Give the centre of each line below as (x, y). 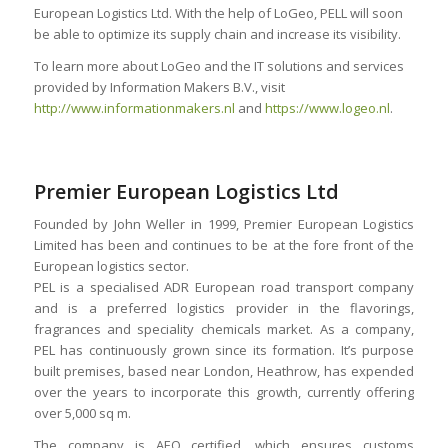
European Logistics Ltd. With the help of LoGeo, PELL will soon (218, 13)
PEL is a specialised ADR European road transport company (224, 287)
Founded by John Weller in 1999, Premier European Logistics (224, 224)
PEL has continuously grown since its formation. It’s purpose (224, 350)
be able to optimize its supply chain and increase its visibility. (217, 34)
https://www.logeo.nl (327, 108)
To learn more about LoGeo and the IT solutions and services (218, 66)
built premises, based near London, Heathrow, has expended (224, 371)
